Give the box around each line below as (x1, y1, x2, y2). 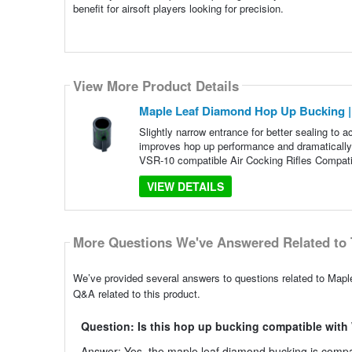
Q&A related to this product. (72, 285, 200, 301)
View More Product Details (72, 75, 239, 95)
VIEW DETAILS (146, 178, 224, 195)
